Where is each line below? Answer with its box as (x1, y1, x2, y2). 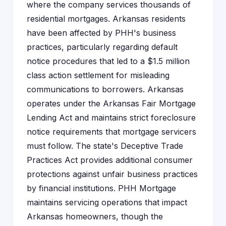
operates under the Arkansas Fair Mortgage (27, 98, 196, 108)
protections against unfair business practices (27, 169, 198, 179)
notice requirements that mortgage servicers (27, 127, 196, 137)
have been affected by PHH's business (27, 28, 176, 38)
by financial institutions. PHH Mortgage (27, 183, 176, 193)
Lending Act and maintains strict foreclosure (27, 112, 196, 123)
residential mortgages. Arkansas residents (27, 14, 186, 24)
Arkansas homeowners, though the (27, 211, 163, 221)
